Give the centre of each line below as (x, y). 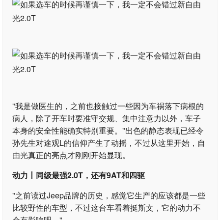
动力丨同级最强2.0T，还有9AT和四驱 (79, 175)
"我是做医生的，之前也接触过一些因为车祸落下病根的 (108, 106)
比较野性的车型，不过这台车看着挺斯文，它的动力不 (107, 207)
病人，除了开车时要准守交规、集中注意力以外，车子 (107, 118)
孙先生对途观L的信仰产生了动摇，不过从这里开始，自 (109, 143)
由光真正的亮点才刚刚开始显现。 (71, 155)
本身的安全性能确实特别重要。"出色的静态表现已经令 (108, 130)
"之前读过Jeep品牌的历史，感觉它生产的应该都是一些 (109, 195)
